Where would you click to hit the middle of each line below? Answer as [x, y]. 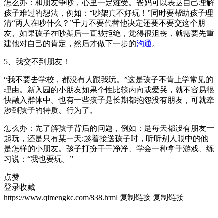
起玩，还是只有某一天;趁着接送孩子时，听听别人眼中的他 [106, 139]
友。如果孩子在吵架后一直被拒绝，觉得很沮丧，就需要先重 [109, 34]
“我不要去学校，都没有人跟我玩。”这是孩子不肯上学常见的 [109, 80]
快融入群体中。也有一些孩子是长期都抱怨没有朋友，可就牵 [109, 100]
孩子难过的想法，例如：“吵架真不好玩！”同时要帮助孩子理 [109, 13]
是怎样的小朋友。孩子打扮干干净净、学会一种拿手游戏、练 [109, 149]
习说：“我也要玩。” [38, 159]
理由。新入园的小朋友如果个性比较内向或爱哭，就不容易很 [109, 90]
